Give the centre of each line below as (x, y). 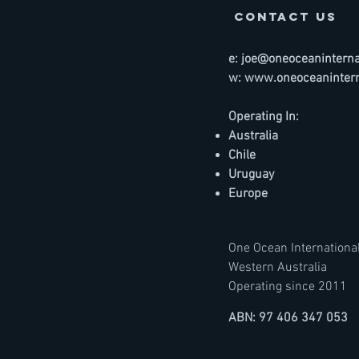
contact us (286, 17)
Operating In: (264, 117)
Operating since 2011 (288, 287)
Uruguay (253, 175)
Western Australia (278, 268)
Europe (248, 194)
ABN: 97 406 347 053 (288, 319)
